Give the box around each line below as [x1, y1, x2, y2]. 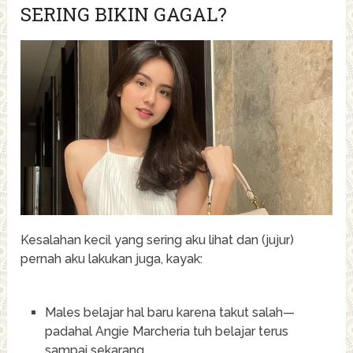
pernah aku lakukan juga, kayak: [20, 251, 203, 266]
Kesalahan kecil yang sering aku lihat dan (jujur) [20, 232, 295, 247]
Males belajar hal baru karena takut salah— [44, 304, 295, 320]
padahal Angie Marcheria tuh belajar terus [44, 323, 288, 339]
